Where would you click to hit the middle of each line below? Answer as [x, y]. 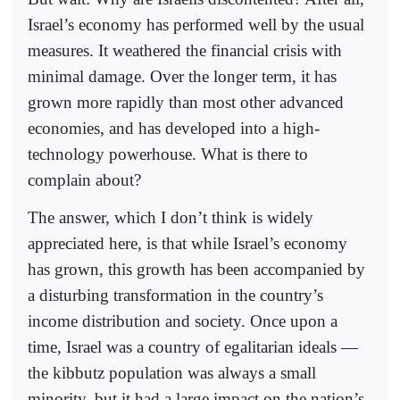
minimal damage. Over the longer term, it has [182, 76]
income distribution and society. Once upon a [183, 321]
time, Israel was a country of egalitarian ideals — [193, 347]
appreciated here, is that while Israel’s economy [187, 244]
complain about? [84, 179]
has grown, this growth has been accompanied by [196, 270]
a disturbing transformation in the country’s [175, 296]
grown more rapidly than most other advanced [186, 102]
